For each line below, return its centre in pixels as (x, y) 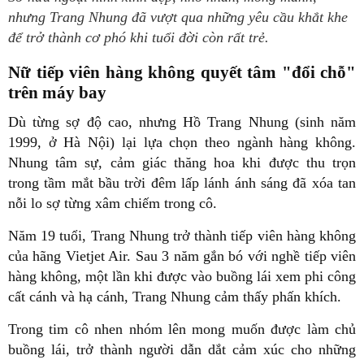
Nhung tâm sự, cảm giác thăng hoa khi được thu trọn (182, 162)
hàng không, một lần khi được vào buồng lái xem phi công (182, 276)
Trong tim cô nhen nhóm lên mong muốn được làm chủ (182, 329)
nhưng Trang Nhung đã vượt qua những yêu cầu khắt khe (178, 17)
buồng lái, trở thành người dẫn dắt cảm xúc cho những (182, 349)
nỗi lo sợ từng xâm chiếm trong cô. (113, 203)
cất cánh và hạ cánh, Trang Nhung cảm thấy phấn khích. (177, 296)
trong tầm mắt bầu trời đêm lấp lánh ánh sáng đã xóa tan (182, 182)
